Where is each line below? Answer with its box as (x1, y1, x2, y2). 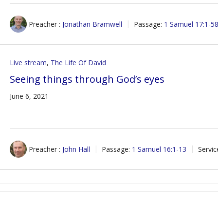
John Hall (62, 145, 91, 154)
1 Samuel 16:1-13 (132, 145, 187, 154)
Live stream (10, 58, 47, 67)
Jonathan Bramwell (62, 19, 123, 29)
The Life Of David (51, 58, 107, 67)
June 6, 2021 (10, 91, 49, 101)
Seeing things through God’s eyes (10, 73, 165, 86)
